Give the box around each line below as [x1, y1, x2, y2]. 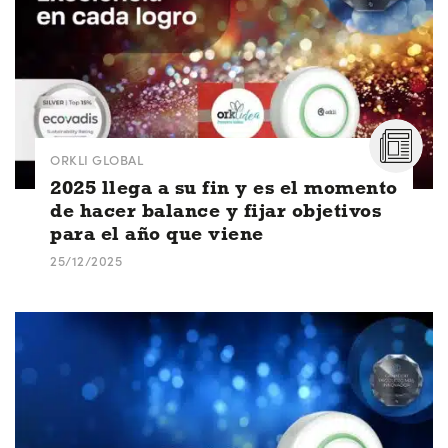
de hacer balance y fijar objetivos [50, 198, 381, 222]
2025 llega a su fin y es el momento [50, 175, 398, 199]
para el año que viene [50, 221, 264, 245]
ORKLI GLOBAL [50, 149, 143, 169]
